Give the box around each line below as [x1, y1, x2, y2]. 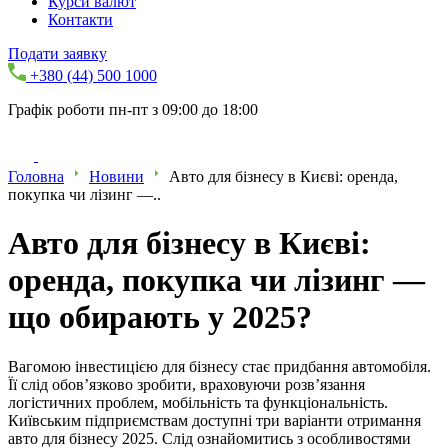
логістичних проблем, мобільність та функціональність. [8, 393, 388, 411]
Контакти [48, 11, 113, 28]
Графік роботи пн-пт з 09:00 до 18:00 [8, 101, 258, 118]
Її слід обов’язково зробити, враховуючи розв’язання [8, 375, 365, 393]
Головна [8, 168, 64, 185]
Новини [89, 168, 144, 185]
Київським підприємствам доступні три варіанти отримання [8, 411, 421, 429]
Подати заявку [8, 45, 107, 62]
